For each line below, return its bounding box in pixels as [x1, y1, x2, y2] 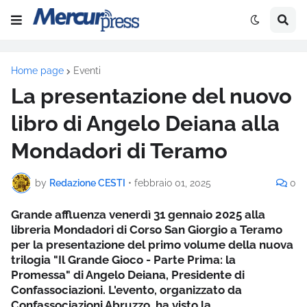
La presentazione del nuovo [11, 84, 292, 108]
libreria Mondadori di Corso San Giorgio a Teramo [11, 223, 282, 236]
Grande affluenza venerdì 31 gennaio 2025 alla [11, 208, 265, 221]
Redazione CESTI [49, 177, 125, 188]
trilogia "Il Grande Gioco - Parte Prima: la [11, 253, 236, 267]
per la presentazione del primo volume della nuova [11, 238, 293, 251]
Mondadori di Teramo [11, 138, 228, 163]
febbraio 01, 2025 [134, 177, 211, 188]
